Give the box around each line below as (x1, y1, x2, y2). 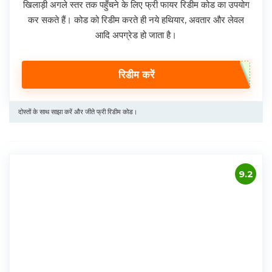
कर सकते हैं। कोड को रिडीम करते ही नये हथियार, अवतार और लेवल (28, 14, 244, 26)
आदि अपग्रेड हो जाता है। (95, 29, 177, 41)
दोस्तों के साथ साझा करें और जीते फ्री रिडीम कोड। (18, 107, 137, 117)
